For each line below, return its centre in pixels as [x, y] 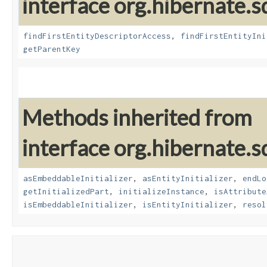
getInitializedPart [66, 192]
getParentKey [52, 49]
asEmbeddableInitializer [78, 178]
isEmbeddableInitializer [78, 205]
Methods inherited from [137, 118]
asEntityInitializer [188, 178]
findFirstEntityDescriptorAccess [97, 36]
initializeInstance [162, 192]
